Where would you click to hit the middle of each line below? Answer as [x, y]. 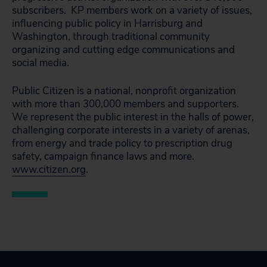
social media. [41, 63]
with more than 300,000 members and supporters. [125, 104]
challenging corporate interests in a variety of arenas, [131, 130]
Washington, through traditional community [111, 37]
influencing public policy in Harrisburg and [107, 24]
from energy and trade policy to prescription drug [122, 143]
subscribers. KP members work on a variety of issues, [132, 10]
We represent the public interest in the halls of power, [133, 117]
